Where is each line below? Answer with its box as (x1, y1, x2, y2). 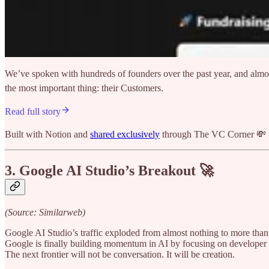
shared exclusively (90, 128, 160, 139)
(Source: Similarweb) (5, 207, 85, 217)
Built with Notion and (5, 128, 90, 139)
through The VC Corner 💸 (160, 128, 266, 139)
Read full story (5, 106, 61, 116)
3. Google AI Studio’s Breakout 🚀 (5, 162, 214, 178)
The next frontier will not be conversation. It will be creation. (5, 249, 235, 259)
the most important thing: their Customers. (5, 82, 163, 93)
